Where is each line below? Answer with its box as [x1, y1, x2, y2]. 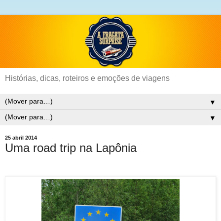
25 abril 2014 [5, 135, 37, 141]
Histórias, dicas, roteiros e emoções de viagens [5, 74, 170, 82]
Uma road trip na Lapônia [5, 141, 137, 154]
